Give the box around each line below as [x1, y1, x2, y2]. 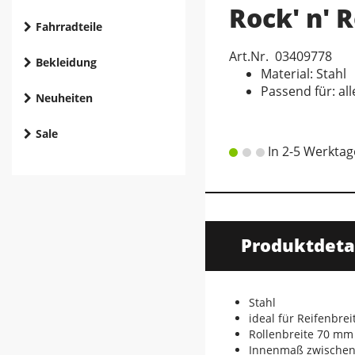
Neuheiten [36, 90, 93, 105]
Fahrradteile [36, 19, 102, 34]
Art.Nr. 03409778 [229, 48, 332, 65]
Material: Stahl [261, 65, 346, 82]
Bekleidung [36, 55, 97, 70]
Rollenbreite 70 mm [249, 326, 353, 342]
